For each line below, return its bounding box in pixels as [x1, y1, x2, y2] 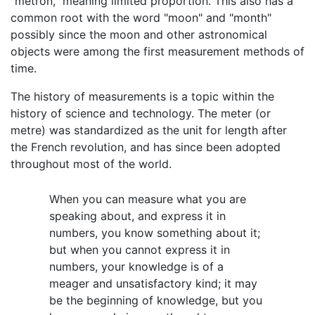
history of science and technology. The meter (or [11, 105, 271, 120]
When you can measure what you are [49, 191, 246, 206]
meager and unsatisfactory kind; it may [49, 276, 257, 290]
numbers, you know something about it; [49, 225, 260, 240]
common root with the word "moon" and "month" [11, 10, 271, 25]
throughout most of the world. [11, 156, 172, 171]
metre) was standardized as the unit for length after [11, 122, 287, 137]
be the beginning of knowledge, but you [49, 292, 262, 307]
